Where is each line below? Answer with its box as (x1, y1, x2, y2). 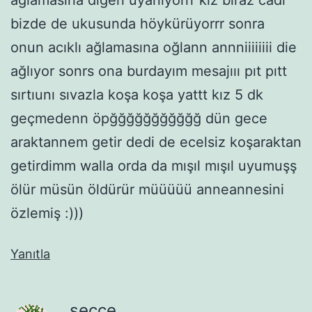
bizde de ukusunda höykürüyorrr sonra (10, 15, 265, 32)
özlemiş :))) (10, 204, 84, 221)
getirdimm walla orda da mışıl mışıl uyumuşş (10, 157, 297, 174)
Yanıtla (10, 246, 50, 261)
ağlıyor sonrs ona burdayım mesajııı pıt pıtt (10, 62, 287, 79)
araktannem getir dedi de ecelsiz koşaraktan (10, 133, 302, 150)
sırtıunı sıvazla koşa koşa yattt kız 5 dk (10, 86, 263, 103)
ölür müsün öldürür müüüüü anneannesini (10, 180, 284, 198)
